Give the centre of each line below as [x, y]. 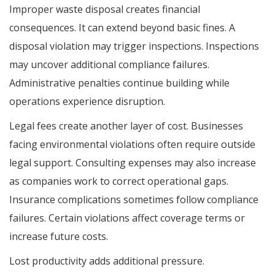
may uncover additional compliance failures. [109, 64]
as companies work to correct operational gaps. [119, 181]
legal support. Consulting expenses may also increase [133, 162]
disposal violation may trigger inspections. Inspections [134, 46]
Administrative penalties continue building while [119, 83]
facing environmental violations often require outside [132, 144]
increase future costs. [59, 236]
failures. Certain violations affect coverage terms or [127, 218]
